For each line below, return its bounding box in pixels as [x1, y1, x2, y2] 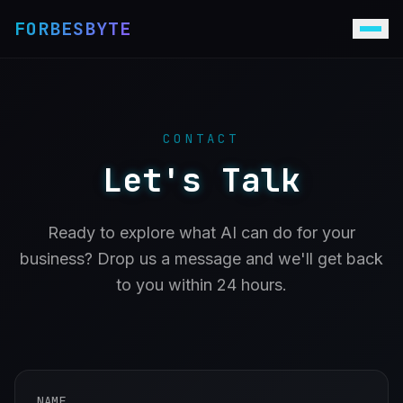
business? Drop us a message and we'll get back [20, 249, 383, 268]
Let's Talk [103, 158, 300, 201]
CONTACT [163, 130, 240, 147]
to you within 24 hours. [116, 275, 287, 294]
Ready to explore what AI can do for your [48, 223, 355, 242]
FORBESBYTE [14, 17, 131, 40]
